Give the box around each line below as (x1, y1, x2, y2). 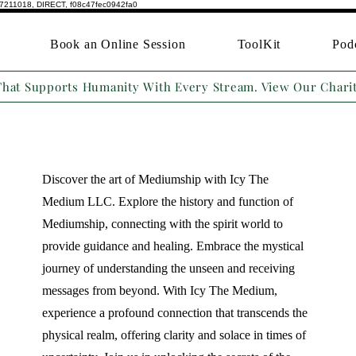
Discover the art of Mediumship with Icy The (41, 172, 269, 186)
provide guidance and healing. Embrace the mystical (41, 239, 304, 253)
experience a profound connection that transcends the (41, 306, 308, 319)
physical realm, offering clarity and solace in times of (41, 328, 306, 342)
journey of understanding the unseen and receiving (41, 261, 295, 275)
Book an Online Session (49, 37, 186, 51)
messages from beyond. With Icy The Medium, (41, 284, 277, 297)
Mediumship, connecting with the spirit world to (41, 217, 283, 230)
